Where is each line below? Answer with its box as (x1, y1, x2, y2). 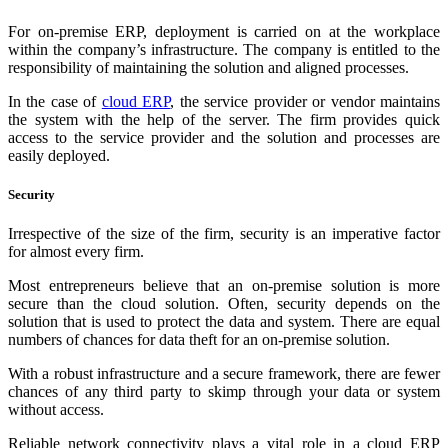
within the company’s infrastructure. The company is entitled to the (8, 40, 440, 58)
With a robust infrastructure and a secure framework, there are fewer (8, 365, 440, 383)
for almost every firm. (8, 243, 144, 261)
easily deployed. (8, 146, 110, 164)
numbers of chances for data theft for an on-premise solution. (8, 331, 390, 349)
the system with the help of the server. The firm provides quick (8, 110, 440, 128)
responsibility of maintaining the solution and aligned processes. (8, 58, 409, 76)
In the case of (8, 92, 102, 110)
